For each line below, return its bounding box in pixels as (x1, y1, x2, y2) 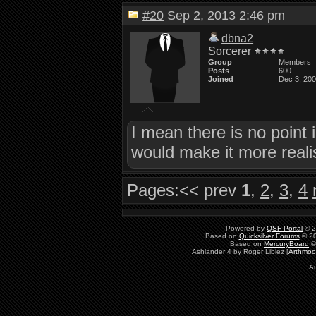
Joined (208, 75, 234, 83)
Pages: (127, 181, 180, 200)
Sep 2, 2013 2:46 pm (164, 8, 296, 23)
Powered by (226, 224, 267, 232)
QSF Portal (267, 224, 303, 232)
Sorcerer (208, 45, 252, 57)
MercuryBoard (264, 240, 309, 248)
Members (279, 58, 312, 66)
